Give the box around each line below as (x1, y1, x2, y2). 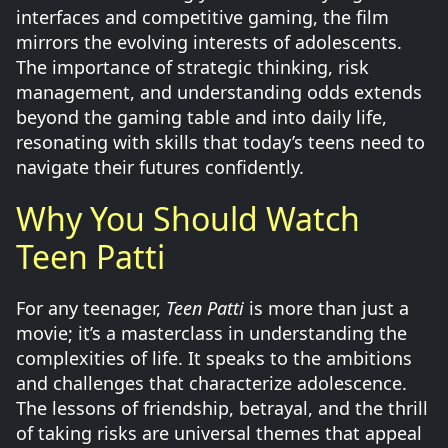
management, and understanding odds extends (16, 80, 422, 104)
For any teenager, (16, 296, 166, 320)
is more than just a (244, 296, 409, 320)
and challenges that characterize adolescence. (16, 371, 407, 395)
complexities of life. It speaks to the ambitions (16, 346, 412, 370)
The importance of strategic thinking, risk (16, 55, 369, 79)
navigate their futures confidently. (16, 155, 304, 179)
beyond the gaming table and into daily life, (16, 105, 387, 129)
